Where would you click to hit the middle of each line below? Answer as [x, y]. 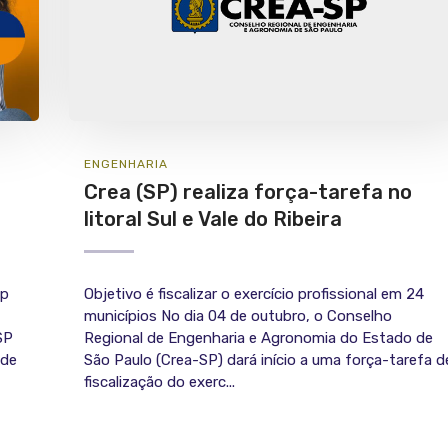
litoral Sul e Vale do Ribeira [213, 219]
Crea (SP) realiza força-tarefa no [248, 192]
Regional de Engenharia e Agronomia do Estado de [258, 338]
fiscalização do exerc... [159, 382]
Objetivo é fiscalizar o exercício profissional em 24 [254, 294]
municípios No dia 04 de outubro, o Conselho [238, 316]
